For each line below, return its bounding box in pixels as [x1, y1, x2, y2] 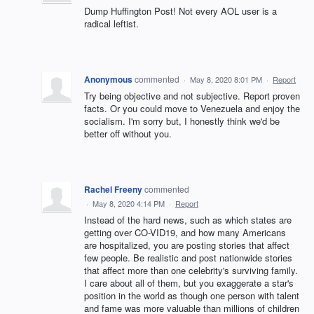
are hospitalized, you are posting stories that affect [84, 238, 289, 252]
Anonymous [84, 73, 132, 86]
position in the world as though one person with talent [84, 289, 299, 302]
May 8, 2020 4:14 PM [93, 198, 165, 209]
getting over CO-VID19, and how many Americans [84, 226, 286, 239]
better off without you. [84, 127, 172, 140]
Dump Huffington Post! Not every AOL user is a [84, 4, 277, 18]
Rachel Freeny [84, 183, 142, 196]
